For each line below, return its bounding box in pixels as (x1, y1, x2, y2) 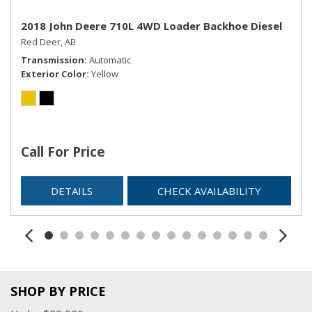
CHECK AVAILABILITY (157, 183, 261, 198)
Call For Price (21, 142, 105, 161)
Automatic (89, 53, 131, 66)
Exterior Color (21, 67, 86, 80)
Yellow (91, 67, 118, 80)
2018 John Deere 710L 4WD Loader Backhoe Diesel (21, 18, 282, 33)
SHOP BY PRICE (10, 283, 106, 299)
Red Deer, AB (21, 35, 76, 48)
